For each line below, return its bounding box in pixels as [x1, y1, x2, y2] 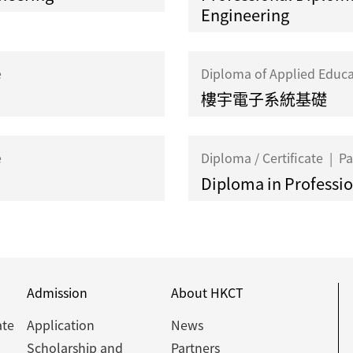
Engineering [201, 3, 289, 27]
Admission [27, 283, 87, 303]
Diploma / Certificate [201, 148, 326, 168]
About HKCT [170, 283, 243, 303]
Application [27, 315, 95, 335]
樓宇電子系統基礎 [201, 87, 327, 111]
